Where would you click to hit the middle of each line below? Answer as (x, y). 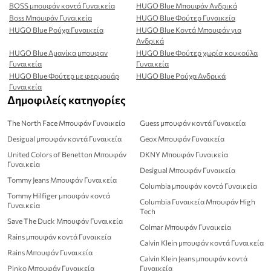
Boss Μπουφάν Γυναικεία (51, 18)
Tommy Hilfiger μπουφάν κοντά (59, 196)
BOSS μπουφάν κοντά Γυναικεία (62, 6)
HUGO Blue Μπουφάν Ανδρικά (187, 6)
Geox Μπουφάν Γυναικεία (182, 139)
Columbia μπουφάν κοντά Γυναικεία (198, 186)
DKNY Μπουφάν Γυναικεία (184, 155)
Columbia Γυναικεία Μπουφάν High (198, 202)
